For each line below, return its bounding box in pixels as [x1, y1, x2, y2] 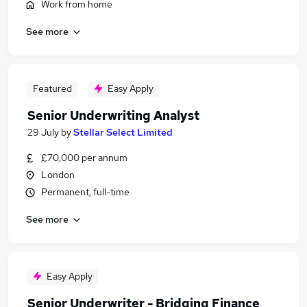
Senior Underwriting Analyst [27, 108, 199, 123]
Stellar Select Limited [73, 126, 173, 138]
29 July [27, 126, 59, 138]
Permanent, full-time [41, 186, 130, 198]
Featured [32, 82, 72, 95]
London [41, 169, 75, 181]
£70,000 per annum [41, 151, 127, 164]
